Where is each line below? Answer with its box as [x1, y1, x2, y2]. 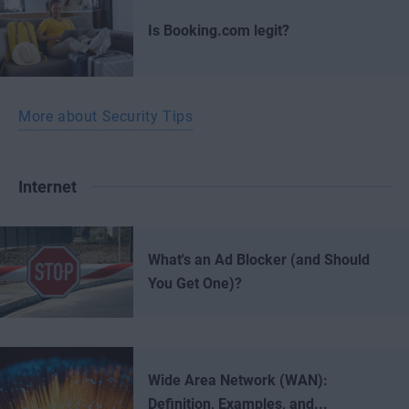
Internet [18, 177, 77, 196]
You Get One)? [148, 275, 242, 292]
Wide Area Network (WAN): [148, 372, 328, 389]
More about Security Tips [18, 108, 194, 125]
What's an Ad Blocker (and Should [148, 251, 370, 268]
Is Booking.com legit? [148, 22, 289, 39]
